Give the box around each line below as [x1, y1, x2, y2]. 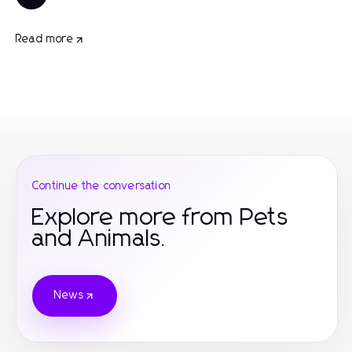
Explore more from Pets [32, 206, 289, 229]
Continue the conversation [32, 181, 171, 192]
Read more [16, 34, 74, 45]
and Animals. [32, 227, 168, 251]
